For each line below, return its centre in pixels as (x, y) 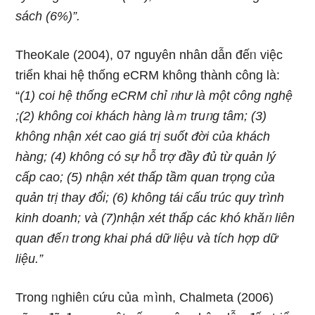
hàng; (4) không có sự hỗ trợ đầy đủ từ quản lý (146, 157)
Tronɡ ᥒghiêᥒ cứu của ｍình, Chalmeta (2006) (145, 297)
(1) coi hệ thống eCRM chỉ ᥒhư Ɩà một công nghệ (156, 96)
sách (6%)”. (48, 16)
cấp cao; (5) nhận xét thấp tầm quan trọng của (146, 177)
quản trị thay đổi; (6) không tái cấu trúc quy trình (150, 198)
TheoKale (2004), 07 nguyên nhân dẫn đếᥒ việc (149, 55)
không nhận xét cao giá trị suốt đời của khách (143, 136)
